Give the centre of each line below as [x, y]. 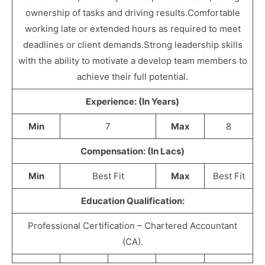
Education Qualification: [132, 201]
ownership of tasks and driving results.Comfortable [132, 13]
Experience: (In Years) [132, 101]
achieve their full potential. [132, 77]
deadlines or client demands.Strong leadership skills [132, 45]
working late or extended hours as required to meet [132, 29]
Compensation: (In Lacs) [132, 151]
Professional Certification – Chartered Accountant [132, 226]
